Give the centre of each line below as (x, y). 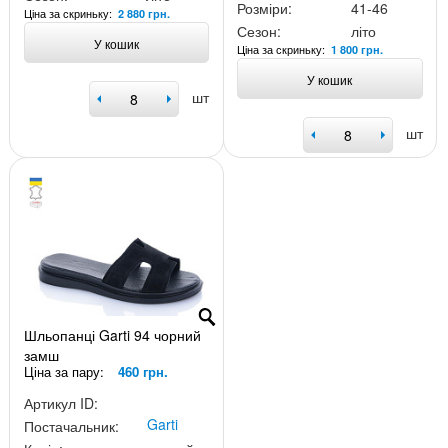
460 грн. (142, 371)
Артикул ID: (60, 403)
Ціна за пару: (65, 371)
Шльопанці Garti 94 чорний (112, 334)
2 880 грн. (143, 13)
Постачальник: (71, 426)
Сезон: (259, 31)
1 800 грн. (357, 49)
